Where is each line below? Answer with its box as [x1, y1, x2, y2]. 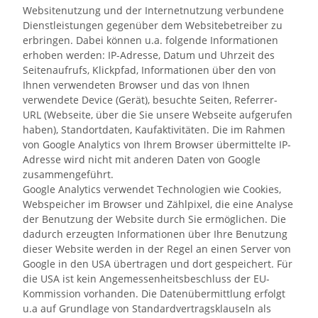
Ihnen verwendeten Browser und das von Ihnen [23, 78, 250, 92]
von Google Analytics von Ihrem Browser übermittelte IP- [23, 138, 291, 151]
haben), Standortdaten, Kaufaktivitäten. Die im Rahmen [23, 123, 285, 136]
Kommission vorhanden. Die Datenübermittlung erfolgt [23, 287, 285, 300]
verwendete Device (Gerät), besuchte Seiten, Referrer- [23, 93, 278, 106]
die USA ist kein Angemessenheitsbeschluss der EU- [23, 272, 270, 285]
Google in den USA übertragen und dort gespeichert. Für [23, 257, 292, 270]
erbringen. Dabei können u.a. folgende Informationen [23, 33, 278, 47]
